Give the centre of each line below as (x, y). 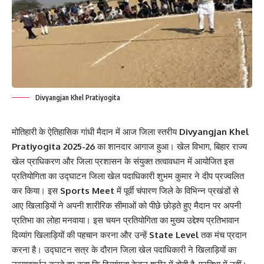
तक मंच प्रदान (223, 235)
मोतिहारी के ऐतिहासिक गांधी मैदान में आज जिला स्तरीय (95, 131)
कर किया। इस (36, 190)
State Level (174, 235)
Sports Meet (87, 190)
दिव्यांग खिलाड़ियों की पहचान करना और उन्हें (80, 235)
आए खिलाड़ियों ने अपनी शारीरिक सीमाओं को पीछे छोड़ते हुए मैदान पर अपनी (126, 205)
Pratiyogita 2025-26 (53, 146)
